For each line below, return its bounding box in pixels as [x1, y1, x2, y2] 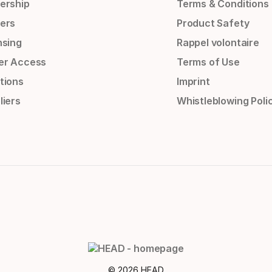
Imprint [176, 75, 210, 88]
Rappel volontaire [176, 36, 259, 49]
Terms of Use [176, 56, 240, 69]
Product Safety [176, 17, 250, 30]
